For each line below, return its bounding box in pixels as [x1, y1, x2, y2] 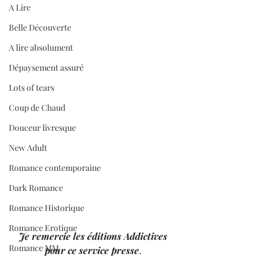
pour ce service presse [45, 244, 139, 257]
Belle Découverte [9, 22, 71, 33]
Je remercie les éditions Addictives [19, 230, 170, 243]
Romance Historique [9, 202, 84, 213]
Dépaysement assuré [9, 62, 84, 73]
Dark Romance [9, 182, 63, 193]
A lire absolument [9, 42, 73, 53]
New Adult [9, 142, 47, 153]
